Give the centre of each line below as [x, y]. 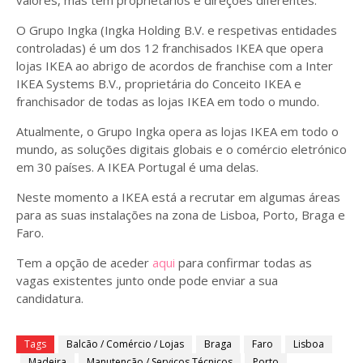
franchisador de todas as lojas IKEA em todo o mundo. [168, 101]
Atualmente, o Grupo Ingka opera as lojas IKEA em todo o [177, 131]
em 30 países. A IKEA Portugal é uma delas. [137, 167]
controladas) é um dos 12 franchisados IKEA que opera [170, 48]
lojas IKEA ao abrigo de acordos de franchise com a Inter [175, 66]
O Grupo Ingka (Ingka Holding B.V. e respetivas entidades [177, 30]
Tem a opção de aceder [84, 263]
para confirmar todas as [243, 263]
